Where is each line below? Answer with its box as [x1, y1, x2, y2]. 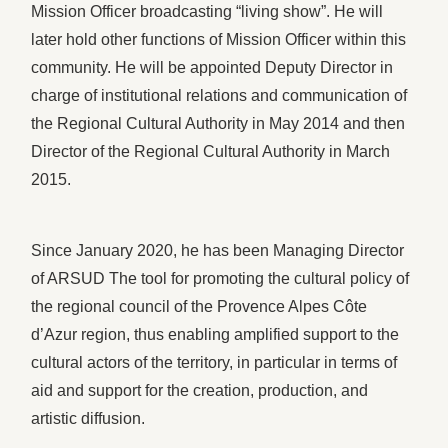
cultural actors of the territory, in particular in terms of [31, 353, 398, 371]
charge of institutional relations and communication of [31, 87, 408, 105]
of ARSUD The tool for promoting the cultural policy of [31, 269, 410, 287]
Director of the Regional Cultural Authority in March [31, 143, 391, 161]
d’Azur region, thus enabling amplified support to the [31, 325, 400, 343]
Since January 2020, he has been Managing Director [31, 241, 405, 259]
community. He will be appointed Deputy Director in [31, 59, 394, 77]
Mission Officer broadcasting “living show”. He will [31, 3, 384, 21]
